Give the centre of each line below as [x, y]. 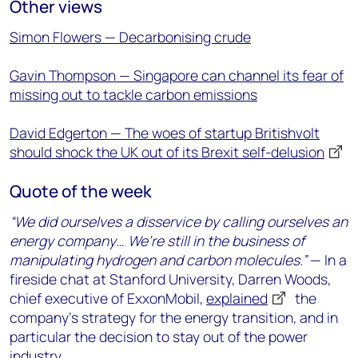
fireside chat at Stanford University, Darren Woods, [170, 279]
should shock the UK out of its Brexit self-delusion [167, 152]
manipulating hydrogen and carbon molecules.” [158, 260]
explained [237, 298]
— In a [327, 260]
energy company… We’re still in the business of [157, 241]
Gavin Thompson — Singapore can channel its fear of [177, 75]
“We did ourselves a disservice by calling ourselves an [179, 221]
